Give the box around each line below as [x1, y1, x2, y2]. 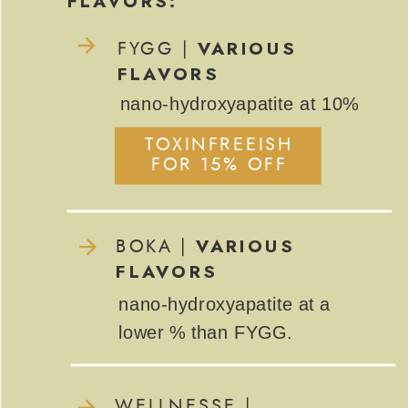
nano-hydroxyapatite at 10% [119, 94, 364, 115]
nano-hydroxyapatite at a [118, 293, 331, 315]
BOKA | [116, 238, 197, 256]
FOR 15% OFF [150, 156, 288, 175]
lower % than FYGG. [118, 321, 293, 343]
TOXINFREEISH [145, 136, 294, 154]
